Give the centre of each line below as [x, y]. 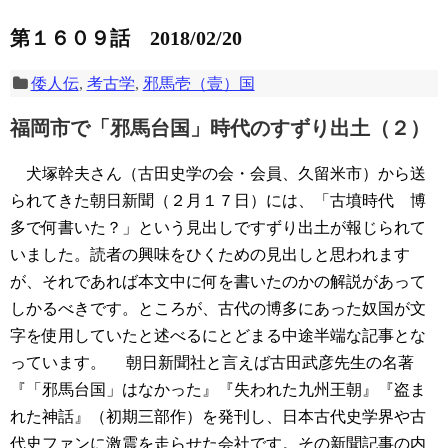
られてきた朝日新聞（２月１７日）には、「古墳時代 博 [218, 201]
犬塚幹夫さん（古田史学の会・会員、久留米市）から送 [218, 174]
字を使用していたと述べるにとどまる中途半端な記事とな [218, 336]
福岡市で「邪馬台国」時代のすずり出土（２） [220, 128]
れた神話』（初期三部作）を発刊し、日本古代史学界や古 [218, 417]
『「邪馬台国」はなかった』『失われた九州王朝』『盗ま [218, 390]
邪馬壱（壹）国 [198, 84]
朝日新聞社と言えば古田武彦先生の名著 [260, 363]
